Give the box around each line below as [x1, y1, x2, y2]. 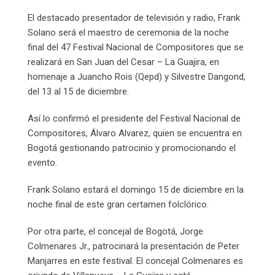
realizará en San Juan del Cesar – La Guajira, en [28, 56, 219, 68]
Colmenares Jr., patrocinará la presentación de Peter [28, 241, 239, 252]
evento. [28, 157, 57, 169]
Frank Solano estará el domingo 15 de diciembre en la [28, 184, 244, 196]
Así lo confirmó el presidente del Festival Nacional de [28, 113, 241, 125]
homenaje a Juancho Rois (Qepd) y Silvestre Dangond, [28, 71, 246, 83]
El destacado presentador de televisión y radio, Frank [28, 12, 240, 24]
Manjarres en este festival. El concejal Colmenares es [28, 255, 243, 267]
